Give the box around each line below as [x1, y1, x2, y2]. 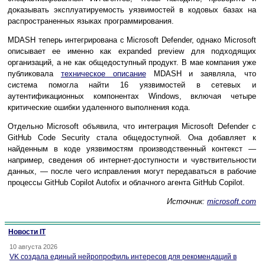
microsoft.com [207, 196, 256, 206]
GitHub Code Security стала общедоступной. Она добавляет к [8, 132, 256, 142]
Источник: [167, 196, 207, 206]
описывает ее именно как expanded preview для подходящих [8, 46, 256, 56]
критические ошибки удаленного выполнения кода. [8, 102, 190, 112]
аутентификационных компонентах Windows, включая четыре [8, 91, 256, 101]
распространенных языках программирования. [8, 16, 174, 25]
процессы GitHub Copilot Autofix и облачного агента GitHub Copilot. [8, 177, 245, 187]
